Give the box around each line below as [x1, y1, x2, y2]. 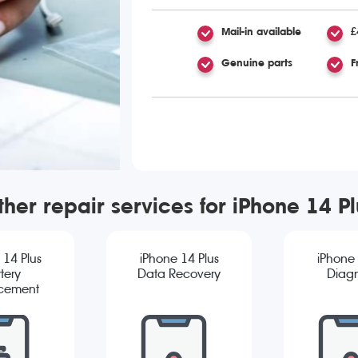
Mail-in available [221, 25, 301, 38]
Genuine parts [221, 56, 292, 69]
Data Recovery [137, 266, 221, 282]
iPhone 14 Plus [139, 251, 219, 267]
